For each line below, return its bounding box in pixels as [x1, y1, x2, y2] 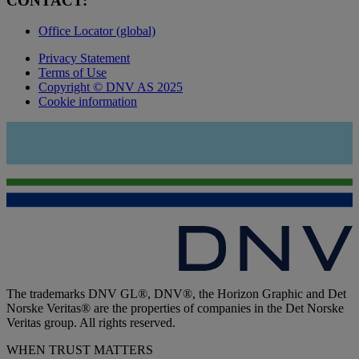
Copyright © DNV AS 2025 [38, 80, 183, 95]
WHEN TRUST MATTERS [6, 342, 153, 357]
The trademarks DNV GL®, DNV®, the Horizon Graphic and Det [6, 286, 346, 301]
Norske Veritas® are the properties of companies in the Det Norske [6, 301, 344, 315]
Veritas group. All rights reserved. [6, 315, 175, 329]
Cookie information [38, 95, 137, 109]
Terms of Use [38, 66, 107, 80]
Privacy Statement [38, 51, 130, 66]
